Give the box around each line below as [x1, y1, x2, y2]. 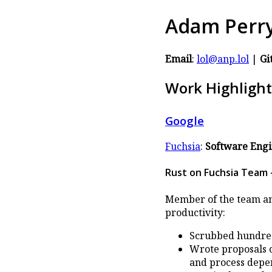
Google [165, 113, 204, 129]
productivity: [165, 205, 225, 219]
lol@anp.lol [197, 52, 249, 66]
